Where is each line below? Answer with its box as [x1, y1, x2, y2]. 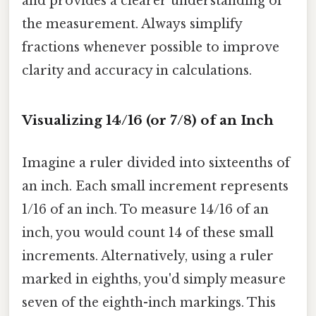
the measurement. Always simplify [22, 16, 242, 32]
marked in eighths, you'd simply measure [22, 271, 286, 287]
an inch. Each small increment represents [22, 178, 288, 194]
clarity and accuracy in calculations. [22, 63, 252, 79]
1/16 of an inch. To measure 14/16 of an [22, 201, 269, 217]
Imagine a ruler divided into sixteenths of [22, 154, 290, 171]
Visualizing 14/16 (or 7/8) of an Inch [22, 112, 274, 129]
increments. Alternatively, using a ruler [22, 248, 274, 264]
